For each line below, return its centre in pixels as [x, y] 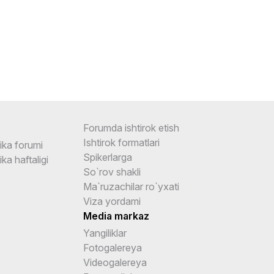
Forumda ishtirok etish [131, 128]
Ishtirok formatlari [122, 142]
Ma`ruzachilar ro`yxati [131, 186]
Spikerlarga [108, 157]
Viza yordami [112, 201]
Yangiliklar [105, 233]
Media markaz [117, 216]
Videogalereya [115, 262]
